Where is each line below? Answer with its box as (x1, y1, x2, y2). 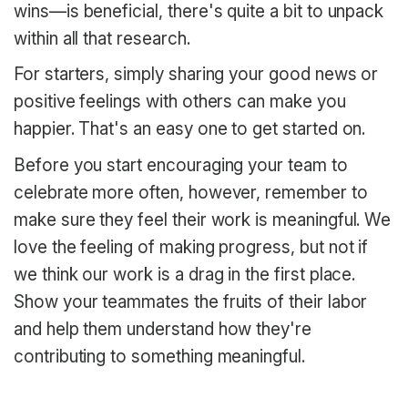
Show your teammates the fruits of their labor (14, 291, 368, 312)
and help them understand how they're (14, 318, 311, 340)
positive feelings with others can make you (14, 91, 346, 113)
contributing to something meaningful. (14, 345, 305, 367)
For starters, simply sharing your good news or (14, 64, 379, 86)
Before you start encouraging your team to (14, 154, 348, 176)
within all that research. (14, 27, 190, 49)
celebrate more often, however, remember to (14, 181, 368, 203)
